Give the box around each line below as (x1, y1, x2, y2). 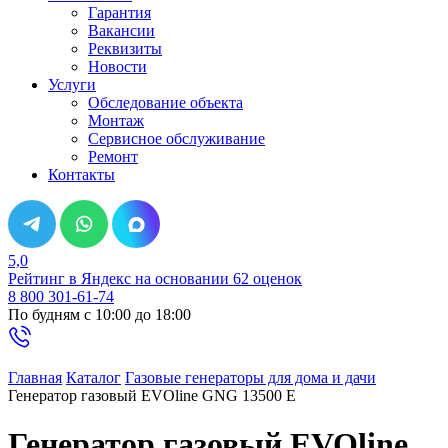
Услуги (48, 76, 96, 93)
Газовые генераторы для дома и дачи (125, 369, 376, 386)
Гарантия (88, 4, 151, 21)
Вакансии (88, 22, 155, 39)
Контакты (48, 166, 115, 183)
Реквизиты (88, 40, 162, 57)
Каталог (66, 369, 121, 386)
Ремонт (88, 148, 138, 165)
